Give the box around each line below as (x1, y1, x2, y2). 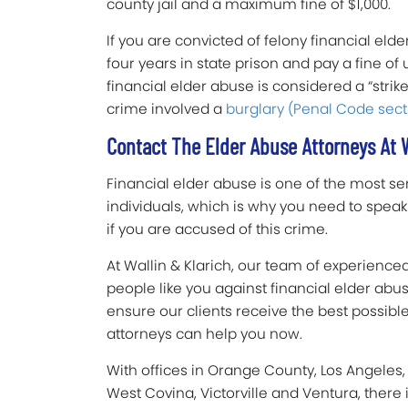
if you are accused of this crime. (107, 219, 328, 240)
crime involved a (107, 99, 226, 119)
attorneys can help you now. (107, 324, 302, 344)
